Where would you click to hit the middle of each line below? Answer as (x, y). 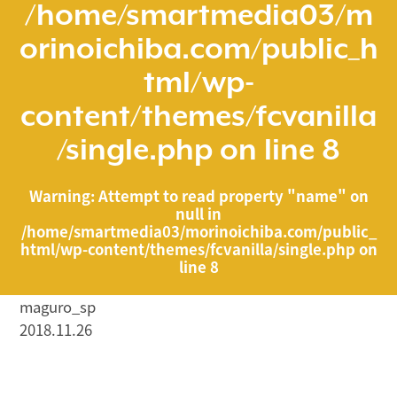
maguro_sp (57, 307)
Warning (59, 195)
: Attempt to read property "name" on (229, 195)
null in (198, 213)
